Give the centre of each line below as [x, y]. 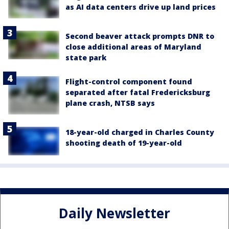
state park [86, 57]
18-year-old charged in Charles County [140, 132]
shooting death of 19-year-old [124, 143]
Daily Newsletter [114, 213]
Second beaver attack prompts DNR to [140, 36]
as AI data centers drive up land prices [141, 7]
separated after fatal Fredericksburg [138, 92]
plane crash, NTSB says [110, 103]
